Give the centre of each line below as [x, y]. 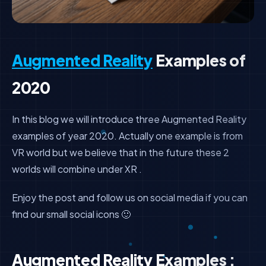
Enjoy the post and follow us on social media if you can [130, 197]
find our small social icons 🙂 [71, 214]
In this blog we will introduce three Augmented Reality [129, 119]
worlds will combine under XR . [77, 169]
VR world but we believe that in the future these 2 [121, 152]
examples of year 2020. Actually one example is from [127, 136]
